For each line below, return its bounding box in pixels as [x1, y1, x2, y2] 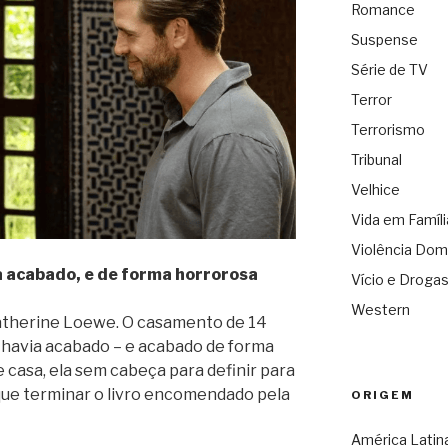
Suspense [350, 31, 418, 49]
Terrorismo [350, 121, 425, 139]
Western [350, 301, 410, 319]
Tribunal [350, 151, 402, 169]
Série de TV [350, 61, 428, 79]
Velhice [350, 181, 400, 199]
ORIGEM [350, 388, 414, 403]
